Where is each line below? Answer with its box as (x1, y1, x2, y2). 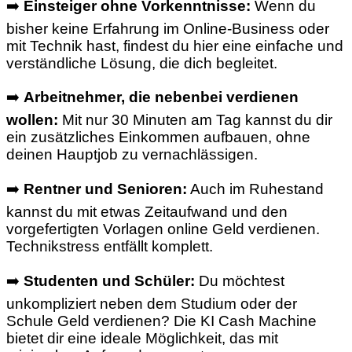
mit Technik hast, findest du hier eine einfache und (6, 37, 343, 54)
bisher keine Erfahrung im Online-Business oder (6, 20, 329, 37)
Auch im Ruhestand (187, 180, 324, 197)
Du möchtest (195, 272, 284, 289)
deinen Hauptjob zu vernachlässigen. (6, 146, 258, 163)
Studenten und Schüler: (24, 272, 195, 289)
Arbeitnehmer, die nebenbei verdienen (24, 89, 299, 106)
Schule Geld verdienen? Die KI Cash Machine (6, 312, 317, 329)
